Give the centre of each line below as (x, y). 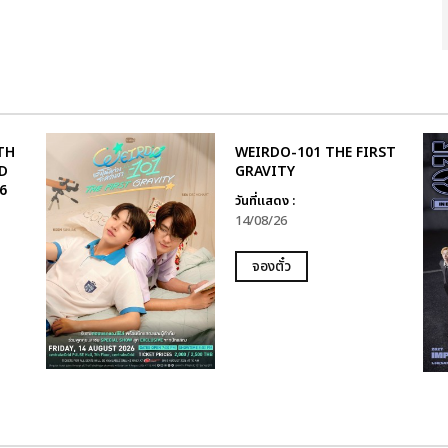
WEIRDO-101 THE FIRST (315, 152)
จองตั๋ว (271, 266)
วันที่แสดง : (264, 201)
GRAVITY (264, 171)
